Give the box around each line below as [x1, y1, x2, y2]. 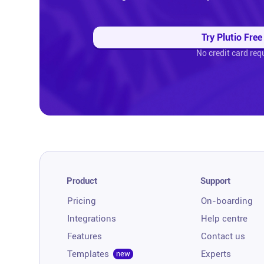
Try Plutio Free [201, 31, 262, 43]
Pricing [67, 195, 96, 206]
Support [200, 175, 231, 186]
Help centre [201, 213, 248, 224]
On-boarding [201, 195, 253, 206]
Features [67, 230, 102, 242]
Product [67, 175, 97, 186]
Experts [201, 248, 232, 259]
